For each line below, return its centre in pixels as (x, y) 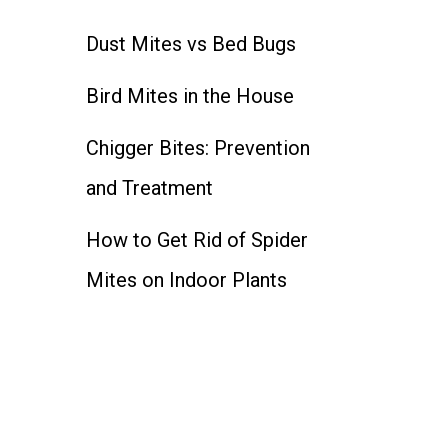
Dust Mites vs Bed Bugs (191, 44)
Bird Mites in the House (190, 96)
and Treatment (149, 188)
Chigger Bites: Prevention (198, 148)
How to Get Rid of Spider (197, 240)
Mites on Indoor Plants (186, 280)
